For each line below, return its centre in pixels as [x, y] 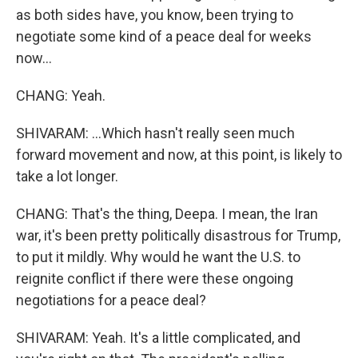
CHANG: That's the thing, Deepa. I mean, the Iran [167, 214]
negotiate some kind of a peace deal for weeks [164, 36]
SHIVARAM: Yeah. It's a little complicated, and [158, 338]
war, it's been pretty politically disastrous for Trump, [178, 235]
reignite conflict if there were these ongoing [155, 278]
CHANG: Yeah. [61, 95]
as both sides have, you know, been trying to [155, 15]
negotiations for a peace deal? [111, 300]
